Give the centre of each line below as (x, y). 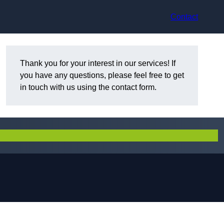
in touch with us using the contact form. (88, 87)
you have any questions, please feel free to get (102, 75)
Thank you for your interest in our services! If (98, 63)
